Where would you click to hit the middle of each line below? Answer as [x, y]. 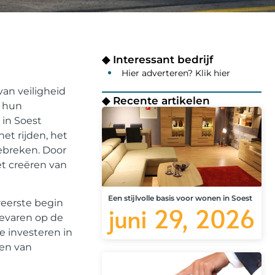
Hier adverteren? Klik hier [176, 73]
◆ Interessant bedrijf [157, 60]
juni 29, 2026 [182, 218]
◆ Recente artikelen [156, 100]
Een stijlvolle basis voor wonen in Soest [180, 198]
